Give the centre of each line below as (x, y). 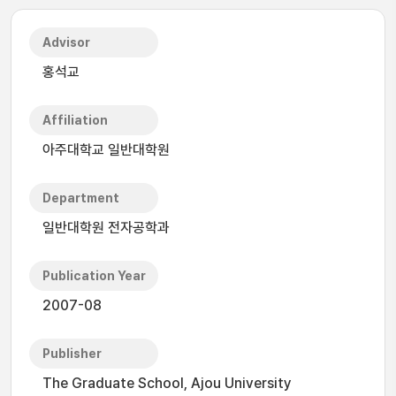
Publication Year (94, 276)
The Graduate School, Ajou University (167, 383)
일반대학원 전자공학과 (106, 228)
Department (81, 198)
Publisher (72, 354)
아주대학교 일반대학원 (106, 150)
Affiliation (75, 120)
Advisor (66, 42)
